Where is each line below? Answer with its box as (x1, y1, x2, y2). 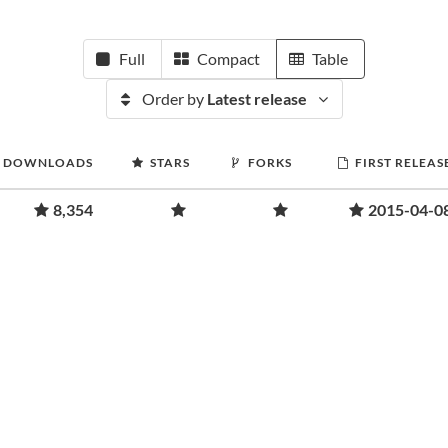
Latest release (206, 89, 307, 108)
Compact (197, 49, 260, 68)
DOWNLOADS (3, 155, 93, 170)
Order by (141, 89, 207, 108)
